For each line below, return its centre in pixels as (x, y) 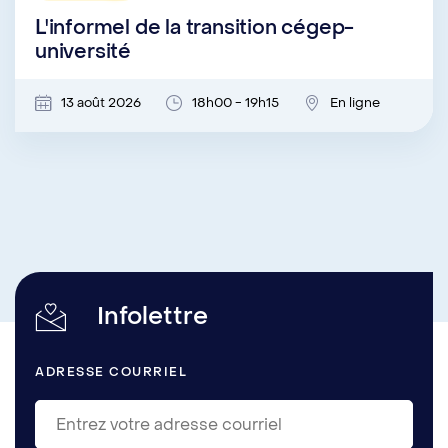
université (83, 52)
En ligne (355, 102)
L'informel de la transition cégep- (195, 28)
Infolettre (149, 316)
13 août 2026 (101, 102)
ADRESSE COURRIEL (111, 372)
